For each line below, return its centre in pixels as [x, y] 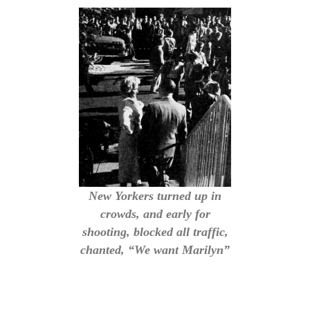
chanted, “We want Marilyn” [155, 249]
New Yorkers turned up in [155, 195]
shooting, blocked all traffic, [155, 231]
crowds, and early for [155, 213]
